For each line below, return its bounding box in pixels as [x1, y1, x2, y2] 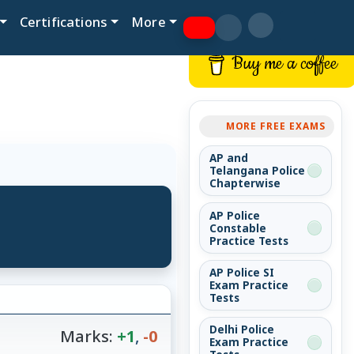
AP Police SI [209, 265, 274, 281]
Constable [209, 220, 266, 235]
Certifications [19, 13, 108, 31]
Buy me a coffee [232, 51, 338, 76]
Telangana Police [209, 164, 305, 179]
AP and [209, 151, 248, 166]
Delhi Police [209, 322, 274, 337]
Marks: [59, 326, 113, 348]
